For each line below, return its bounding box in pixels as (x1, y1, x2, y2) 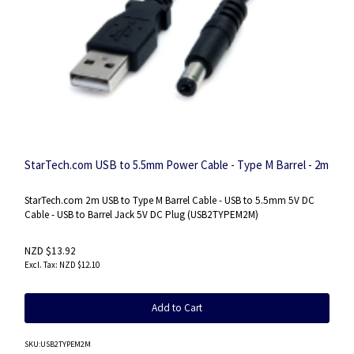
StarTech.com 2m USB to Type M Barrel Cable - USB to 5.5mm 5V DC (24, 193, 314, 207)
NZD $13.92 (24, 244, 76, 258)
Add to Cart (152, 301, 202, 315)
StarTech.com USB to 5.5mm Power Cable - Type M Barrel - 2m (24, 156, 329, 172)
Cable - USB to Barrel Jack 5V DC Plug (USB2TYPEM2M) (24, 207, 258, 221)
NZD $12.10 (59, 259, 100, 271)
